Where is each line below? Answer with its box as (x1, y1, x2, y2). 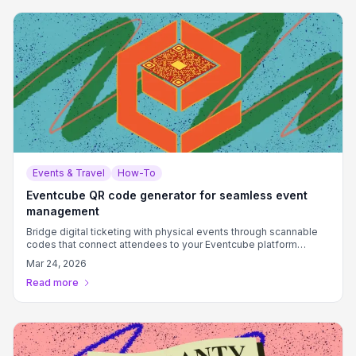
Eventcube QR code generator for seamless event (26, 188, 308, 202)
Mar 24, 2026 (26, 257, 87, 269)
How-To (118, 167, 156, 179)
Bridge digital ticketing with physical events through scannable (26, 226, 318, 238)
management (26, 204, 99, 218)
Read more (26, 277, 79, 288)
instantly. (26, 251, 67, 263)
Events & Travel (33, 167, 105, 179)
